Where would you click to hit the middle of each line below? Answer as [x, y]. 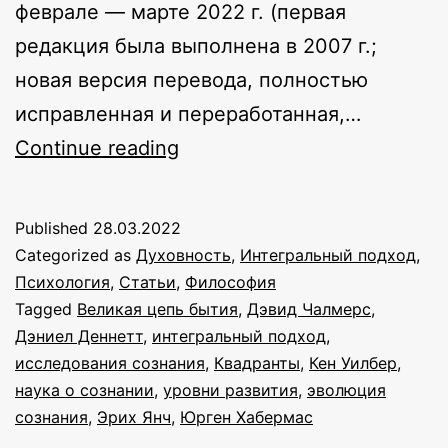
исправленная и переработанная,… [188, 113]
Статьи [147, 281]
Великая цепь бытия [157, 308]
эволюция [346, 389]
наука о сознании [84, 389]
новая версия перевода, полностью [191, 79]
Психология [62, 281]
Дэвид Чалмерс [309, 308]
